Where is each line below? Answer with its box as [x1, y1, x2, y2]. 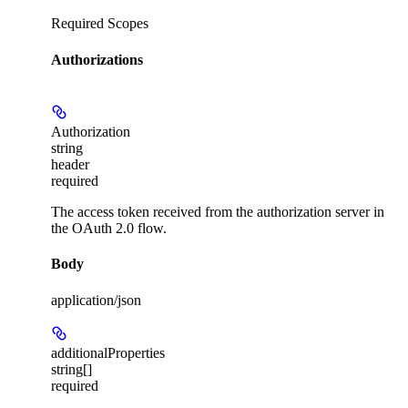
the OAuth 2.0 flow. [51, 220, 167, 236]
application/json [51, 291, 141, 308]
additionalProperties [51, 344, 165, 361]
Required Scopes [51, 15, 148, 32]
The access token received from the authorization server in [51, 204, 384, 219]
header [51, 157, 89, 172]
